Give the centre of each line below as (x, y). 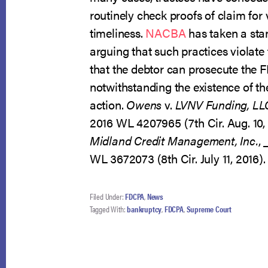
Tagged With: (108, 209)
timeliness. (118, 33)
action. (108, 104)
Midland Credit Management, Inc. (174, 140)
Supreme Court (209, 209)
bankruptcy (144, 209)
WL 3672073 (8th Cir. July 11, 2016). (177, 158)
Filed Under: (107, 196)
